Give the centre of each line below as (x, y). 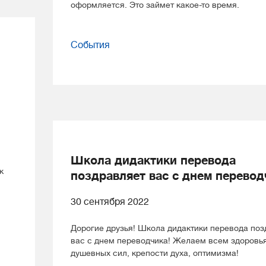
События (90, 45)
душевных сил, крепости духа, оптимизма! (155, 253)
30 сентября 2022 (110, 202)
